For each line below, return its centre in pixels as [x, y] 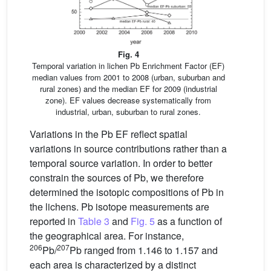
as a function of [188, 221]
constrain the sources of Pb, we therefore [117, 177]
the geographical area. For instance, [107, 235]
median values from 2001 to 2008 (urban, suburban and [128, 77]
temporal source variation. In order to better [121, 163]
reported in [54, 221]
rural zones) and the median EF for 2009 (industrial [128, 88]
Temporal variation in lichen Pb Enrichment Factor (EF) [128, 65]
